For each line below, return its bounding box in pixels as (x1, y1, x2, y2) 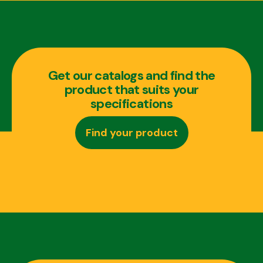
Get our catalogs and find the (48, 67, 215, 85)
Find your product (85, 125, 178, 140)
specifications (90, 95, 173, 113)
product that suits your (64, 81, 199, 99)
